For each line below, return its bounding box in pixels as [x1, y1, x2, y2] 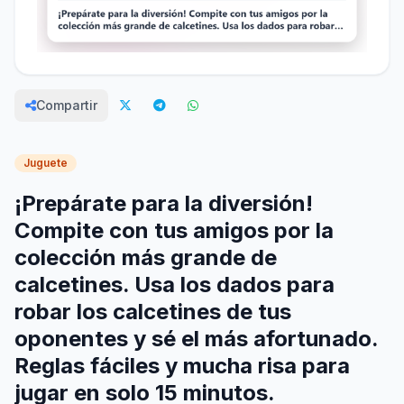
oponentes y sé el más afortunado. [14, 326, 378, 353]
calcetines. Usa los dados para [14, 271, 335, 298]
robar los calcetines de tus [14, 298, 291, 326]
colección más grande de [14, 244, 277, 271]
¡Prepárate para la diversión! [14, 190, 313, 217]
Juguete [23, 156, 68, 170]
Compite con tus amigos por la [14, 217, 334, 244]
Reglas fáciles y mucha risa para [14, 353, 350, 380]
